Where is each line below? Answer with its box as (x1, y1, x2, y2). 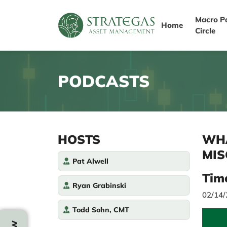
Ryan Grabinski (72, 181, 126, 190)
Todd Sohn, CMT (72, 205, 129, 214)
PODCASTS (58, 71, 149, 91)
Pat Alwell (72, 157, 108, 166)
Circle (195, 26, 216, 35)
